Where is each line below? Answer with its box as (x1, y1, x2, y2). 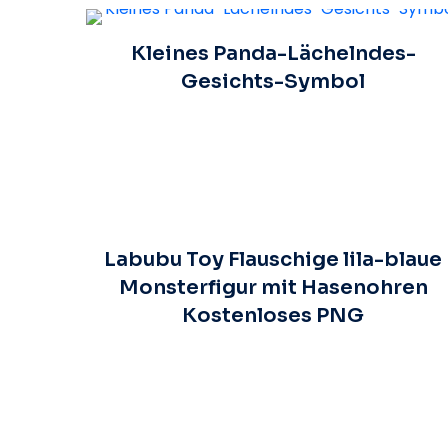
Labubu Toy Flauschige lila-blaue (104, 246, 443, 272)
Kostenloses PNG (182, 302, 365, 328)
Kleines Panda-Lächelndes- (130, 40, 416, 66)
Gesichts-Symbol (181, 68, 366, 94)
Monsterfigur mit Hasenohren (118, 274, 428, 300)
